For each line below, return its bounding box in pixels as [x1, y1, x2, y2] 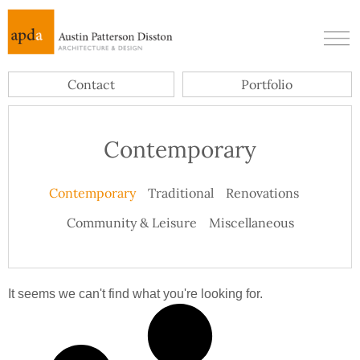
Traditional [148, 185, 214, 202]
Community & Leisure [66, 215, 197, 231]
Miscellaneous [208, 215, 294, 231]
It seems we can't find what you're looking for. [8, 287, 263, 301]
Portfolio [241, 76, 293, 93]
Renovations [226, 185, 299, 202]
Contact [67, 76, 115, 93]
